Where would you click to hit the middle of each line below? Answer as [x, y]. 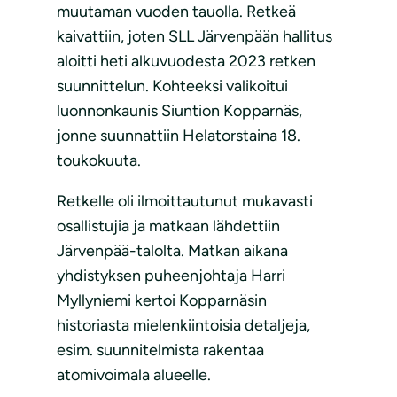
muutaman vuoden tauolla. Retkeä [176, 12]
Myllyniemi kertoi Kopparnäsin [162, 301]
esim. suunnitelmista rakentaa [160, 350]
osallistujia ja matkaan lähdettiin [168, 226]
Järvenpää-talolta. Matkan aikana [172, 251]
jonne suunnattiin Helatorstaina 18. [179, 136]
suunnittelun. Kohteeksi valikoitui [172, 86]
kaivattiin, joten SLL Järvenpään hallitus [195, 37]
